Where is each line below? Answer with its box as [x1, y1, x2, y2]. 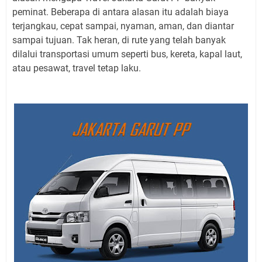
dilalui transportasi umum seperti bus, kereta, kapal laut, [12, 49, 242, 60]
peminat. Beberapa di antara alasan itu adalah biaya [12, 6, 229, 18]
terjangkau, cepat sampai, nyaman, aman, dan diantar [12, 20, 234, 32]
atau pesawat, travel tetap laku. [12, 63, 141, 74]
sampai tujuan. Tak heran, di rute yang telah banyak [12, 35, 226, 46]
